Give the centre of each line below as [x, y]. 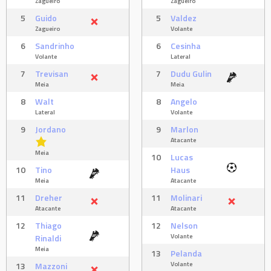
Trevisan [52, 74]
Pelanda [186, 253]
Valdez [184, 18]
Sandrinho [55, 46]
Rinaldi [48, 238]
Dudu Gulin [191, 74]
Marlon [184, 129]
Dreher [49, 198]
